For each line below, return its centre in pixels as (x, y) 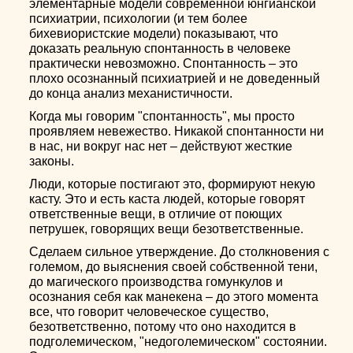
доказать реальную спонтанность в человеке (160, 48)
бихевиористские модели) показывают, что (154, 33)
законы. (52, 161)
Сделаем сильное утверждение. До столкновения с (180, 252)
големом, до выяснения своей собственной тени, (174, 267)
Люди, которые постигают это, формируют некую (173, 184)
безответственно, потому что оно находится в (163, 327)
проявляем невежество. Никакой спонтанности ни (177, 131)
